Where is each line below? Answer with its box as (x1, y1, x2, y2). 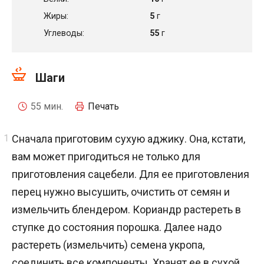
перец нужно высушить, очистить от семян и (12, 185, 230, 198)
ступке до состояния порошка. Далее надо (12, 220, 222, 233)
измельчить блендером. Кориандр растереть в (12, 203, 241, 216)
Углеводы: (44, 28, 84, 38)
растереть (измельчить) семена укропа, (12, 238, 204, 251)
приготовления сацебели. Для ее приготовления (12, 167, 249, 180)
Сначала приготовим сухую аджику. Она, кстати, (12, 132, 245, 145)
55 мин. (31, 100, 63, 112)
